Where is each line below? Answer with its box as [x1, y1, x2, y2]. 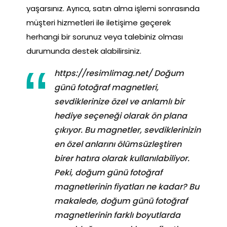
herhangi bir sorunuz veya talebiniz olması [26, 31, 183, 42]
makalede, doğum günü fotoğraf [54, 195, 187, 207]
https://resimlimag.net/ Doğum [54, 67, 184, 79]
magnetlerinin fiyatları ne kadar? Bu [54, 180, 199, 193]
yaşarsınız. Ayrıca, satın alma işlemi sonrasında [26, 3, 200, 14]
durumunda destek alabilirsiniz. [26, 45, 141, 56]
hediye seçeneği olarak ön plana [54, 109, 187, 122]
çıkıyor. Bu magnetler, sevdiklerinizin [54, 124, 201, 136]
